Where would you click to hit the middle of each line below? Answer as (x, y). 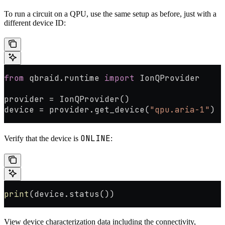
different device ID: (35, 23)
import (120, 78)
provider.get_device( (97, 110)
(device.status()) (72, 194)
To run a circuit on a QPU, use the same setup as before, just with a (110, 14)
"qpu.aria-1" (180, 110)
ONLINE (95, 139)
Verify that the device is (42, 139)
